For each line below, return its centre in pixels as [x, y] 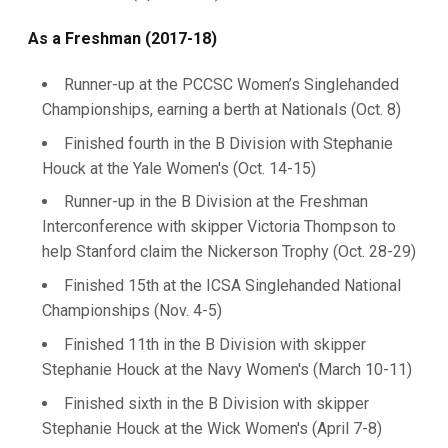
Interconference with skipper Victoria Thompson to [219, 227]
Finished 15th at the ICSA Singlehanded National [232, 285]
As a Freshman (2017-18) [122, 38]
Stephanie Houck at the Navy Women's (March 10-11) [227, 369]
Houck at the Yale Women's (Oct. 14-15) [179, 168]
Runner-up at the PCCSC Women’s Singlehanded [231, 84]
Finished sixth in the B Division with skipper [216, 403]
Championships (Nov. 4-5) [132, 310]
